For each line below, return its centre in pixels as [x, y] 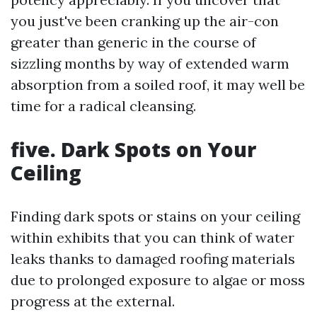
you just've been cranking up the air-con [145, 21]
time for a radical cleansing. [103, 106]
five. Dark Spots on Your [133, 149]
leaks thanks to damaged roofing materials [153, 259]
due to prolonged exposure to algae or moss [158, 280]
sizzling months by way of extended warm [150, 63]
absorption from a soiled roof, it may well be [158, 85]
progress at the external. [93, 301]
